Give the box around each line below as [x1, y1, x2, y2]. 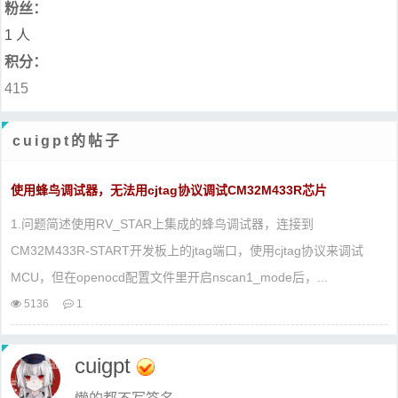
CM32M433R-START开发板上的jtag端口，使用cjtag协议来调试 [11, 243, 363, 258]
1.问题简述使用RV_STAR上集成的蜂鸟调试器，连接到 [11, 216, 314, 231]
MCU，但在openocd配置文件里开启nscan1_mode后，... [11, 269, 328, 284]
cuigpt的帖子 [12, 132, 122, 148]
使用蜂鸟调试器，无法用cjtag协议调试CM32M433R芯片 [11, 182, 327, 197]
